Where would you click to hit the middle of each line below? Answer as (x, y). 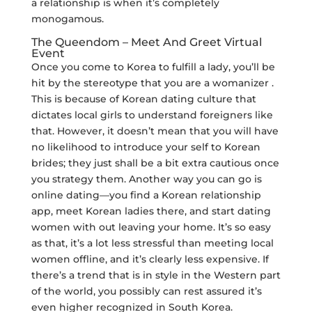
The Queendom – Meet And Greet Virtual (146, 42)
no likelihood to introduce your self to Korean (146, 147)
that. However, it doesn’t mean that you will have (155, 131)
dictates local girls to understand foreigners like (152, 115)
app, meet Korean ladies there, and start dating (151, 211)
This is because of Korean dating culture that (143, 99)
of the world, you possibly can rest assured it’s (146, 291)
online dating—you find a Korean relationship (146, 195)
